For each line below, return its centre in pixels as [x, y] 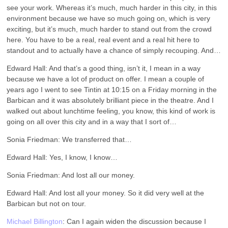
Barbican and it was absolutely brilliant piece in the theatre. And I [110, 100]
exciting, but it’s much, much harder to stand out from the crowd [109, 29]
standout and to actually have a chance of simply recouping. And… [114, 50]
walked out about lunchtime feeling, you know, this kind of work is [111, 111]
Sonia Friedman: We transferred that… [69, 139]
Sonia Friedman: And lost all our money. [71, 175]
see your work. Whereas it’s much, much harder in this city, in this [112, 7]
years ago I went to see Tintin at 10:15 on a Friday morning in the [112, 89]
